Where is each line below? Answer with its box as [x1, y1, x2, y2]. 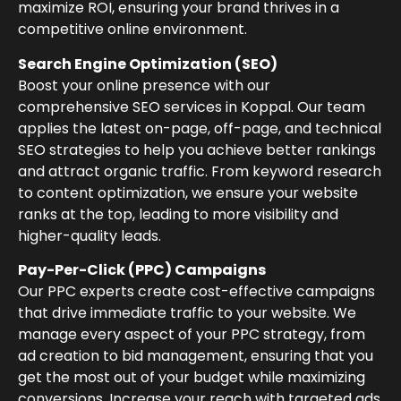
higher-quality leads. [18, 225, 161, 246]
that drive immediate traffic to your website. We [18, 303, 356, 324]
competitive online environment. [18, 19, 247, 40]
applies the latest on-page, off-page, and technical [18, 117, 381, 139]
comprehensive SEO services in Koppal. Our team [18, 96, 365, 117]
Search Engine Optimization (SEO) [18, 53, 277, 74]
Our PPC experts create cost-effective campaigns [18, 281, 375, 303]
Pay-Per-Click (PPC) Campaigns [18, 260, 266, 281]
